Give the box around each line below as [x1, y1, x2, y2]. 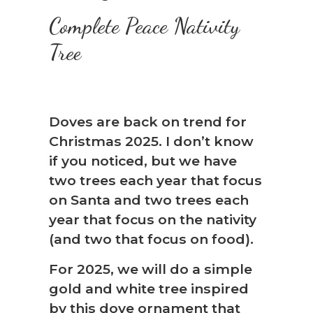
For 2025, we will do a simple [49, 260, 252, 277]
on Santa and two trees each [49, 191, 249, 209]
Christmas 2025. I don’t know [49, 133, 254, 150]
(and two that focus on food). [49, 231, 254, 248]
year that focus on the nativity [49, 211, 256, 228]
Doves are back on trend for [49, 113, 247, 131]
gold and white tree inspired [49, 279, 249, 297]
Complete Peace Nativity [49, 13, 240, 39]
